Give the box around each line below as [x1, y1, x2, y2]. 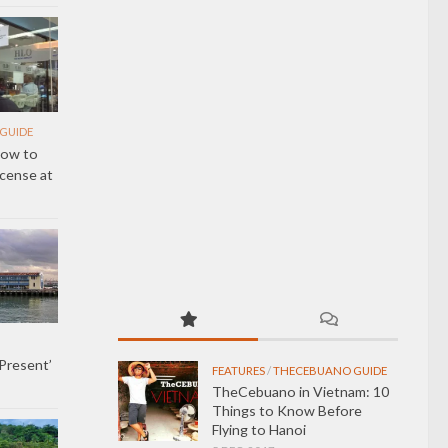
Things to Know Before [212, 401, 362, 419]
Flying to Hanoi [212, 420, 306, 438]
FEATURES [212, 363, 265, 377]
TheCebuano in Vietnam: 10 [212, 382, 389, 400]
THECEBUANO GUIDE [273, 363, 387, 377]
